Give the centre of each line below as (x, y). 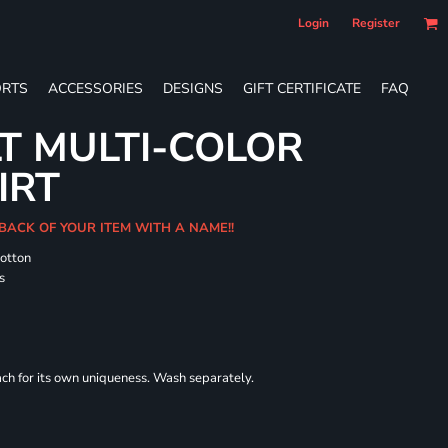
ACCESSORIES (95, 88)
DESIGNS (193, 88)
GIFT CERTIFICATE (302, 88)
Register (376, 23)
